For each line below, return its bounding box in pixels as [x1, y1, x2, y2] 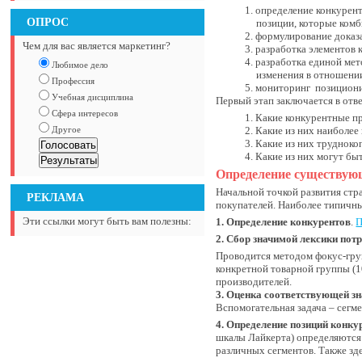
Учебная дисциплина [49, 92, 134, 102]
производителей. [216, 276, 293, 288]
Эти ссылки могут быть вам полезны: [23, 215, 192, 227]
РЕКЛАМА [27, 191, 85, 204]
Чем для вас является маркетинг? [23, 40, 171, 52]
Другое [49, 124, 82, 134]
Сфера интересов [49, 108, 119, 118]
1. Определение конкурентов [216, 216, 351, 228]
